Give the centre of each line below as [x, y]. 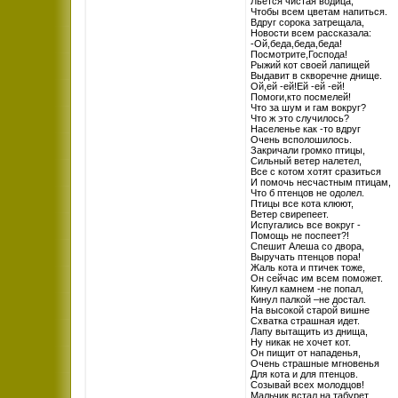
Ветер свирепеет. [290, 214]
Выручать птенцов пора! [306, 257]
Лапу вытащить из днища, [309, 331]
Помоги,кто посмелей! [301, 97]
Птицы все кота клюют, [302, 203]
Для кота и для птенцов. [304, 374]
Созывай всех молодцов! [307, 385]
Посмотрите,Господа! [299, 54]
